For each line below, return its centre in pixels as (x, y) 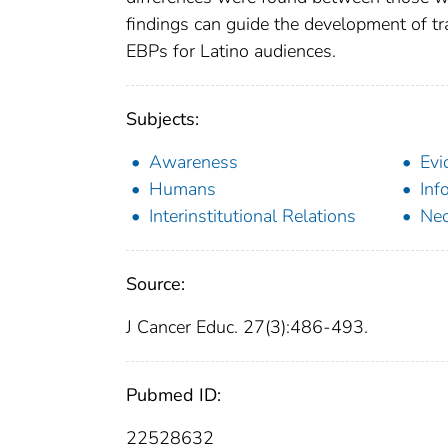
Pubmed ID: (173, 395)
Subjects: (162, 119)
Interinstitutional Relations (252, 216)
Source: (155, 284)
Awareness (193, 162)
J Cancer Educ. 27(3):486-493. (247, 327)
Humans (182, 189)
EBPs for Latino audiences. (231, 51)
